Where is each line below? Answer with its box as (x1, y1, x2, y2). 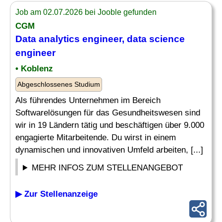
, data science (122, 34, 185, 44)
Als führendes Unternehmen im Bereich (15, 96, 161, 105)
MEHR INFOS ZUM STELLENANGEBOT (32, 163, 183, 172)
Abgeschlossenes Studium (17, 80, 100, 88)
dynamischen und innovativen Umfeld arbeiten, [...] (15, 145, 203, 155)
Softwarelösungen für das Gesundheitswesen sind (15, 108, 200, 117)
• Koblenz (15, 64, 53, 73)
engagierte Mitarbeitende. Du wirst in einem (15, 133, 176, 142)
